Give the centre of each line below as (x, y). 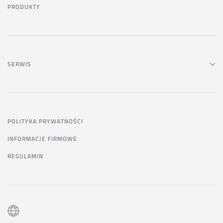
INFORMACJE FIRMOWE (42, 139)
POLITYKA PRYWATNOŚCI (45, 121)
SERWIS (19, 64)
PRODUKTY (24, 7)
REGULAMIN (25, 156)
